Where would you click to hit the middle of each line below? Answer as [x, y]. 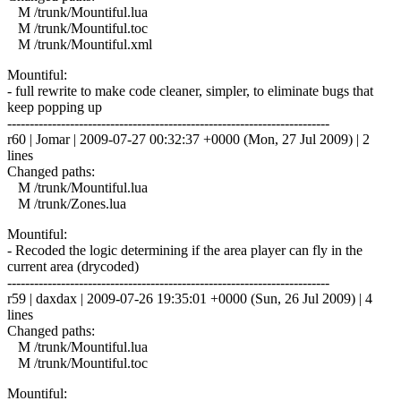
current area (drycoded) [73, 266]
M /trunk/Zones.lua [67, 203]
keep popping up [55, 107]
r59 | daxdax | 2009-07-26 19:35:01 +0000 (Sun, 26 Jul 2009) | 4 [190, 298]
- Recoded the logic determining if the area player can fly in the [185, 250]
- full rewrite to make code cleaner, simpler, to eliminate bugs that [190, 90]
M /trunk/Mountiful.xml [80, 44]
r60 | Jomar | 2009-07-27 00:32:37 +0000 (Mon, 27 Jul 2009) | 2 [188, 139]
